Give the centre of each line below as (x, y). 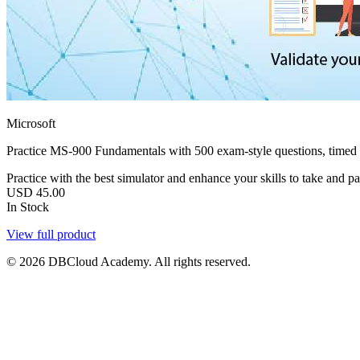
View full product (51, 234)
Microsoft (31, 123)
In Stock (28, 207)
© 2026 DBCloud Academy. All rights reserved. (129, 261)
